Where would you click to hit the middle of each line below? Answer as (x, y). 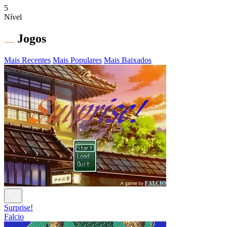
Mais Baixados (128, 60)
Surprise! (18, 208)
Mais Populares (77, 60)
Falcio (14, 217)
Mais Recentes (27, 60)
